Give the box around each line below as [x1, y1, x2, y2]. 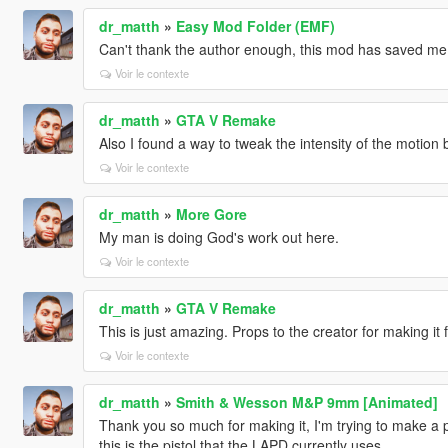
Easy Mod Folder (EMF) [175, 15, 335, 36]
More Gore [175, 203, 247, 224]
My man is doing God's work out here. [98, 226, 339, 247]
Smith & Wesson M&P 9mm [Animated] [175, 391, 438, 412]
